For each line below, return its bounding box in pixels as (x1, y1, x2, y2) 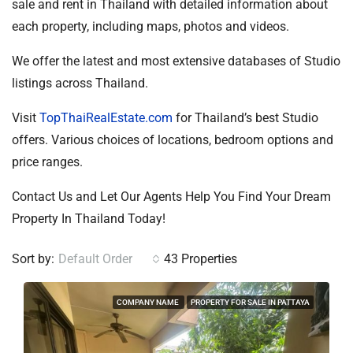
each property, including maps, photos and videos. (12, 18, 289, 34)
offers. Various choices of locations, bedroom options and (12, 132, 333, 147)
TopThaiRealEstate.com (39, 110, 173, 125)
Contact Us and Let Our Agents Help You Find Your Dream (12, 188, 331, 204)
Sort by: (12, 251, 54, 266)
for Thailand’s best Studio (173, 110, 318, 125)
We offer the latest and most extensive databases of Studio (12, 53, 340, 69)
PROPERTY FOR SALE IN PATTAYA (191, 297, 310, 307)
